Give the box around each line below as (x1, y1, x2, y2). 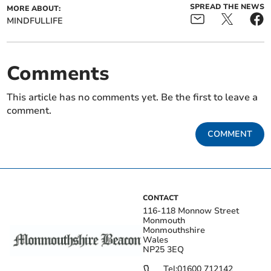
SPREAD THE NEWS (189, 1, 264, 11)
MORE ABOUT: (7, 3, 61, 13)
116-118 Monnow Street (143, 204, 239, 217)
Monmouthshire (143, 224, 205, 236)
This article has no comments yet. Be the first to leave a (7, 90, 258, 104)
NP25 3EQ (143, 243, 184, 255)
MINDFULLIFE (7, 15, 64, 27)
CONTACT (143, 192, 178, 203)
